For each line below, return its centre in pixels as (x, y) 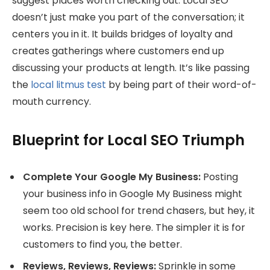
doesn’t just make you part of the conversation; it (128, 17)
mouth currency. (52, 101)
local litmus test (68, 84)
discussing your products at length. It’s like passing (131, 67)
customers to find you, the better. (102, 244)
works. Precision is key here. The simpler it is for (134, 227)
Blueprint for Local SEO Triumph (128, 140)
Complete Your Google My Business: (112, 177)
